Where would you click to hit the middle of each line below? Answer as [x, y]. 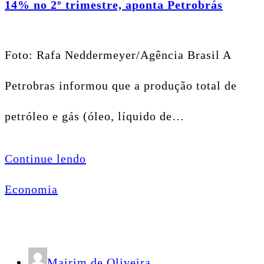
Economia [31, 189]
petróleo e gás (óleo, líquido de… [95, 116]
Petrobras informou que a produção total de [121, 86]
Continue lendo [45, 159]
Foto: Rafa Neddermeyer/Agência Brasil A [118, 55]
